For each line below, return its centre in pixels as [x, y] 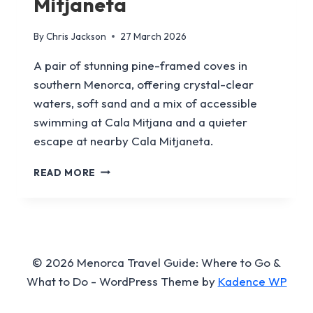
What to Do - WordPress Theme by [122, 281]
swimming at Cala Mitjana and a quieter [140, 122]
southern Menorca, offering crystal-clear [144, 84]
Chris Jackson [77, 36]
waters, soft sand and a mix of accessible [145, 103]
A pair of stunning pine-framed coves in [140, 65]
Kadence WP [252, 281]
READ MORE [65, 172]
